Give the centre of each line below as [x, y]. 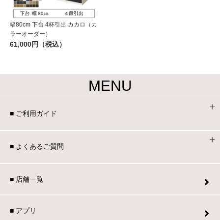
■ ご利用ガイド [33, 113]
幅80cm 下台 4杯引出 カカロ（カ [54, 24]
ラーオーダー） [30, 34]
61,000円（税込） [38, 44]
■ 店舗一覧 [27, 179]
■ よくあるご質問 [37, 146]
